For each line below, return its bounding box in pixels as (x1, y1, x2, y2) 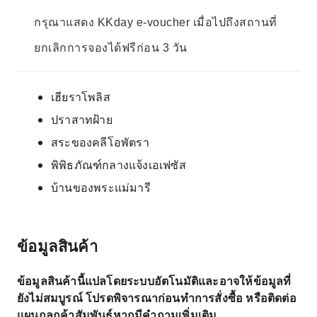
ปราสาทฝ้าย (51, 112, 113, 127)
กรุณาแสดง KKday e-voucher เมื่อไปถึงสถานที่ (34, 16, 277, 28)
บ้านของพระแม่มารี (51, 180, 151, 195)
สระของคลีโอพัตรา (51, 134, 149, 150)
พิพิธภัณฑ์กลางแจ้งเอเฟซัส (51, 157, 186, 173)
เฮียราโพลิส (51, 89, 110, 105)
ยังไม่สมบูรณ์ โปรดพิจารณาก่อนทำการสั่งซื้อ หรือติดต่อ (17, 290, 296, 306)
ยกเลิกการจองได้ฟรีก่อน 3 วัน (34, 42, 188, 54)
